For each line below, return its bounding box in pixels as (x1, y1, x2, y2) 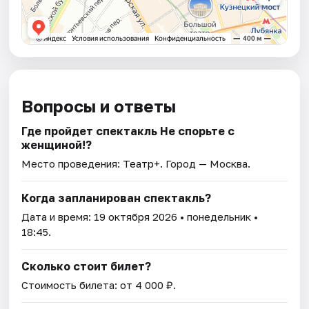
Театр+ (123, 157, 161, 170)
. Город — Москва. (160, 157, 251, 170)
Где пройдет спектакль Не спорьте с (21, 124, 235, 139)
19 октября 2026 (94, 210, 178, 223)
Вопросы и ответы (21, 96, 177, 117)
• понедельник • (177, 210, 259, 223)
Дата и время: (21, 210, 94, 223)
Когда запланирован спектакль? (21, 191, 212, 206)
